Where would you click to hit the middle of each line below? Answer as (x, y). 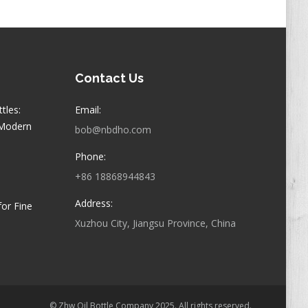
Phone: (90, 156)
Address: (93, 203)
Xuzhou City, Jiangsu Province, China (155, 223)
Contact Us (109, 78)
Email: (88, 110)
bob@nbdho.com (113, 130)
